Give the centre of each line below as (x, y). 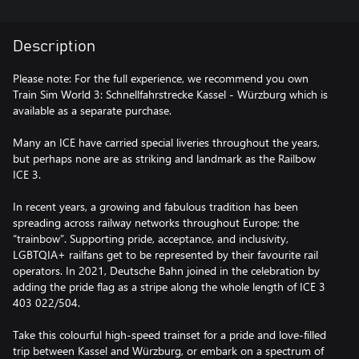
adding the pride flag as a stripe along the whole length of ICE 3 (169, 286)
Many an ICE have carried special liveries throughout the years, (166, 142)
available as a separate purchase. (92, 110)
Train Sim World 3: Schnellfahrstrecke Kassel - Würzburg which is (170, 94)
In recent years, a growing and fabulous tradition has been (155, 206)
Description (54, 46)
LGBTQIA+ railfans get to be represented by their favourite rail (165, 254)
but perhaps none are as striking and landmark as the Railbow (164, 158)
